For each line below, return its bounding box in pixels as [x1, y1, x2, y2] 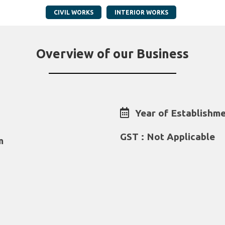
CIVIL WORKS [53, 9, 93, 16]
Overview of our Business [36, 47, 189, 61]
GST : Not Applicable [120, 131, 215, 143]
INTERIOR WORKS [114, 9, 168, 16]
